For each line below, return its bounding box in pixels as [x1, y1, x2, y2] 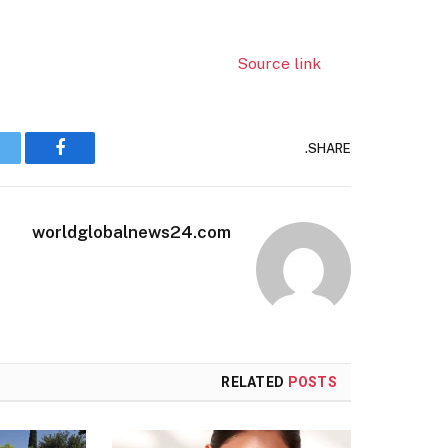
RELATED [221, 374, 288, 391]
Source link [236, 54, 321, 74]
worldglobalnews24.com [32, 222, 231, 243]
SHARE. [308, 140, 351, 156]
